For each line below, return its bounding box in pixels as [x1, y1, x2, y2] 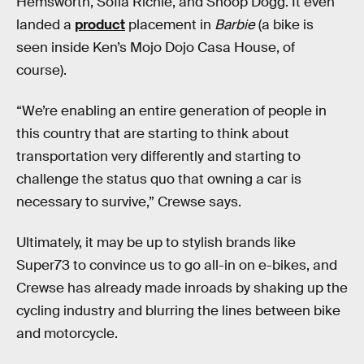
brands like [226, 233, 296, 251]
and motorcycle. [16, 324, 118, 342]
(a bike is [255, 16, 314, 34]
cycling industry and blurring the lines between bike [16, 301, 340, 319]
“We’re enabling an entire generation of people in [16, 102, 327, 120]
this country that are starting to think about [16, 125, 289, 143]
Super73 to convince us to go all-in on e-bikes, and [16, 256, 337, 274]
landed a [16, 16, 75, 34]
